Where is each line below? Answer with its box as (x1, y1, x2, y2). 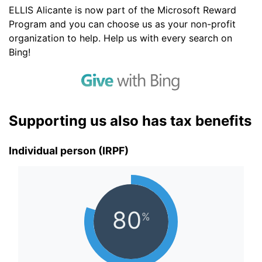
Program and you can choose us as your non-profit (9, 18, 236, 30)
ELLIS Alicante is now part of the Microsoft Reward (9, 4, 236, 16)
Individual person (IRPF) (9, 144, 129, 157)
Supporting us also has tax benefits (9, 112, 251, 129)
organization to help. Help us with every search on (9, 32, 232, 44)
